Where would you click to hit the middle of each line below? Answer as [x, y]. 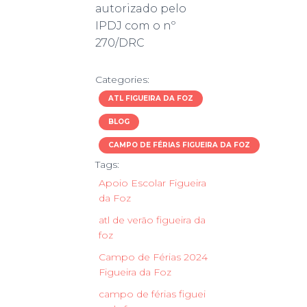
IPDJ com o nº [135, 25]
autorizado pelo [141, 8]
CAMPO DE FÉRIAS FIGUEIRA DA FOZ [179, 145]
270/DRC [120, 42]
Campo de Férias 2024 [153, 257]
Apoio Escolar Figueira [152, 183]
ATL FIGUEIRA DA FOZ [151, 98]
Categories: [122, 79]
